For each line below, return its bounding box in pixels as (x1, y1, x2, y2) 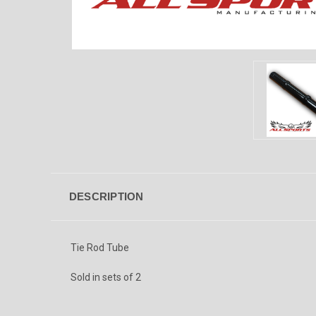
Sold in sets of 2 (71, 271, 141, 283)
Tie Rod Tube (71, 241, 129, 253)
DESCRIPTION (68, 190, 144, 202)
